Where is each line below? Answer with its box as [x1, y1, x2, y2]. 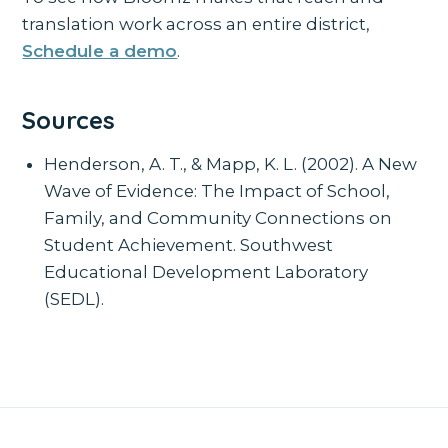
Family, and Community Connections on [44, 207, 393, 228]
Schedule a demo [22, 40, 178, 61]
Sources [22, 104, 116, 135]
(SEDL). [44, 288, 105, 309]
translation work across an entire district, [22, 13, 371, 34]
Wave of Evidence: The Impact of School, [44, 180, 391, 201]
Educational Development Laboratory [44, 261, 369, 282]
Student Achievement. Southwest [44, 234, 334, 255]
